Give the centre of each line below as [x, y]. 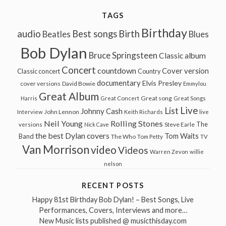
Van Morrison [56, 150]
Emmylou [194, 84]
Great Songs [189, 98]
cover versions [40, 84]
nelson [113, 164]
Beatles [56, 35]
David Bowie [78, 84]
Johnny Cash [102, 111]
